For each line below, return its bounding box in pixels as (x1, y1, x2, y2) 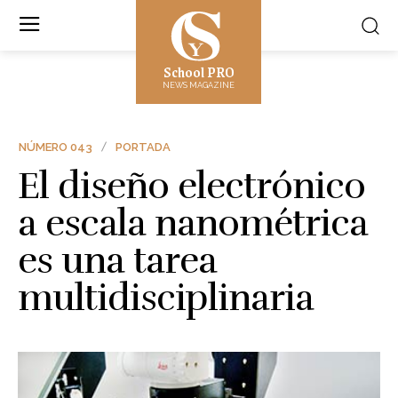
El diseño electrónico (18, 162, 365, 209)
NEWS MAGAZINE (163, 81, 235, 90)
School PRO (163, 60, 235, 84)
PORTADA (115, 139, 171, 154)
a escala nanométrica (18, 199, 368, 246)
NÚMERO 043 (19, 139, 92, 154)
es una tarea (18, 236, 217, 283)
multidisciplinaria (18, 274, 314, 321)
